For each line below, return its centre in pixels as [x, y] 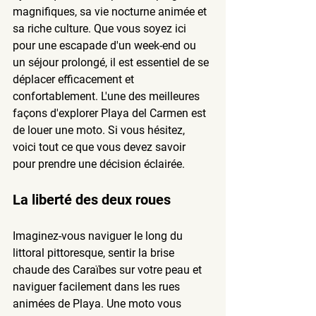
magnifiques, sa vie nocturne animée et [111, 11]
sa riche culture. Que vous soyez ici [101, 28]
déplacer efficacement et [75, 79]
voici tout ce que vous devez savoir [101, 147]
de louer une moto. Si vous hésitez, [100, 130]
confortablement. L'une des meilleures [108, 96]
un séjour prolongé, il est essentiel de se [112, 62]
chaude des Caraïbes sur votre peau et [109, 269]
